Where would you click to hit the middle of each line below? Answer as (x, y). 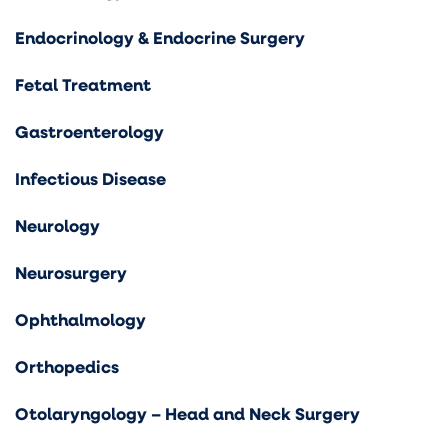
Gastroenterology (89, 131)
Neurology (57, 225)
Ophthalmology (80, 319)
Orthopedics (67, 366)
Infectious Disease (90, 178)
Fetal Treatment (83, 84)
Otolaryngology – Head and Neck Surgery (187, 413)
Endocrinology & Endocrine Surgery (160, 37)
